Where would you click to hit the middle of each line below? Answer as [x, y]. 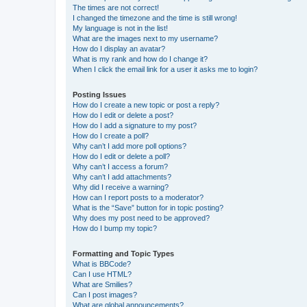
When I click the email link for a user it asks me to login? [165, 69]
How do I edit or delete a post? [123, 115]
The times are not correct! [116, 7]
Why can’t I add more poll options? [130, 146]
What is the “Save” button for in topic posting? [148, 207]
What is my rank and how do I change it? [140, 59]
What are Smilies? [102, 284]
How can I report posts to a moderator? [138, 197]
